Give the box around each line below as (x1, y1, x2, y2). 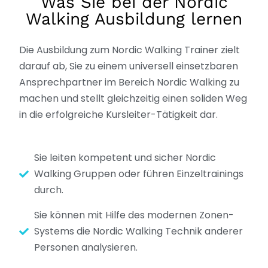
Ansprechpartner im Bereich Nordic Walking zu (19, 75, 239, 90)
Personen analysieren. (34, 240, 138, 255)
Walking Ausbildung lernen (26, 8, 242, 29)
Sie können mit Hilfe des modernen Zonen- (34, 208, 234, 223)
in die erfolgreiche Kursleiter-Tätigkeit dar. (19, 108, 218, 122)
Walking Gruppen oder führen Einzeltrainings (34, 167, 243, 181)
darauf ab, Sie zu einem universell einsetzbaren (19, 59, 238, 74)
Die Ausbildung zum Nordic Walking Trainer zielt (19, 43, 240, 57)
